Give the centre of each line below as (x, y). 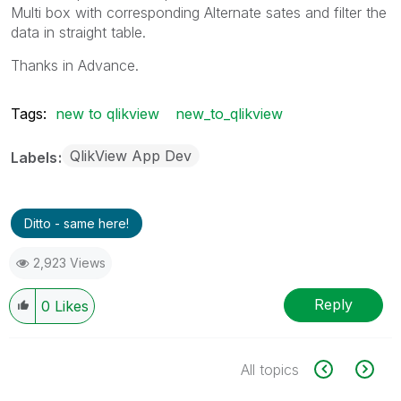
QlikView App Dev (131, 155)
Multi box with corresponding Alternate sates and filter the (199, 12)
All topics (270, 369)
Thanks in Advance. (75, 65)
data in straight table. (78, 32)
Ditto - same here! (77, 223)
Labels (36, 157)
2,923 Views (69, 262)
